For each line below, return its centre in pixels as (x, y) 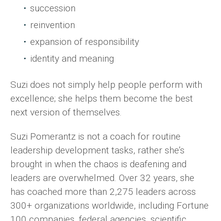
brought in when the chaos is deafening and (98, 164)
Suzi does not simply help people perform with (106, 84)
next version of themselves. (66, 112)
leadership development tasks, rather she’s (97, 150)
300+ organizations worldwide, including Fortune (110, 205)
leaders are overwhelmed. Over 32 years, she (102, 178)
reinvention (53, 25)
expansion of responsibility (85, 41)
